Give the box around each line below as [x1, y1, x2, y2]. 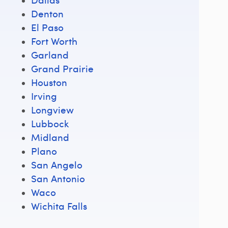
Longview [31, 103, 74, 116]
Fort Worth [31, 34, 77, 47]
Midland [31, 130, 69, 144]
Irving [31, 89, 57, 102]
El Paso [31, 20, 64, 34]
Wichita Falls [31, 199, 87, 212]
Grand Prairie [31, 62, 94, 75]
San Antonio [31, 172, 85, 185]
